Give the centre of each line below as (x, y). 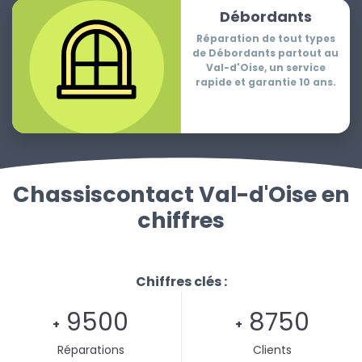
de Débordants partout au (265, 53)
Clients (272, 350)
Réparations (90, 350)
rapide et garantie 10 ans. (265, 82)
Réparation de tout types (265, 39)
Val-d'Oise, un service (265, 68)
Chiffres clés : (181, 282)
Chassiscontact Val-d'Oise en (181, 195)
